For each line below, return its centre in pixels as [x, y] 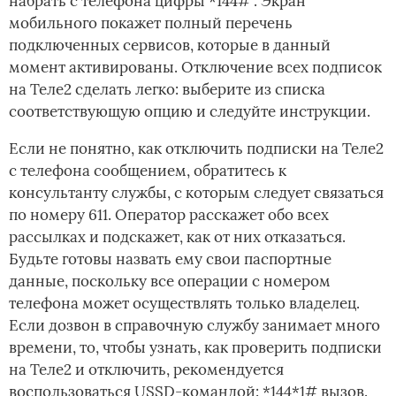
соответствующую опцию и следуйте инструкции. [190, 111]
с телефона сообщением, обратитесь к [148, 170]
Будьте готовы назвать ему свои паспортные [170, 259]
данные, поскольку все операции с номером [170, 281]
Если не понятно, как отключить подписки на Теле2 [196, 148]
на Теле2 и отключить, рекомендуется [146, 369]
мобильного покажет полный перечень [151, 23]
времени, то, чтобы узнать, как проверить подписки [195, 347]
